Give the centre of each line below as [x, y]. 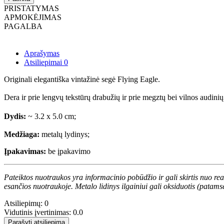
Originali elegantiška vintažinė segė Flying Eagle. [83, 79]
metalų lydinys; [64, 134]
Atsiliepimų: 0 [26, 203]
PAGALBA [23, 26]
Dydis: [15, 116]
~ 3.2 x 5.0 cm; [51, 116]
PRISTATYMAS [31, 8]
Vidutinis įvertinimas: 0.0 [43, 212]
